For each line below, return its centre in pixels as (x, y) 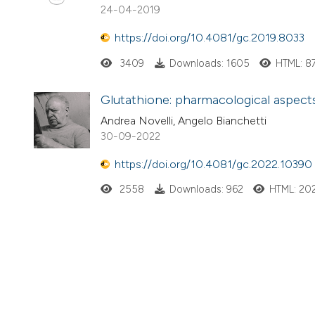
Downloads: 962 (206, 189)
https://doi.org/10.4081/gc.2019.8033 (210, 38)
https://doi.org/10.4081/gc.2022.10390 (213, 165)
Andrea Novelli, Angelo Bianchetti (184, 120)
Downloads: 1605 (209, 63)
